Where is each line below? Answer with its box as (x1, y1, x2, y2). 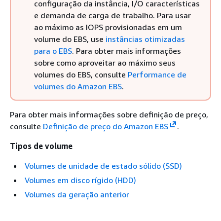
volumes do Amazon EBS (34, 81, 122, 91)
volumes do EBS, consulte (34, 70, 128, 79)
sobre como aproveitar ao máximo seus (34, 58, 176, 68)
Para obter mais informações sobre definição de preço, (10, 110, 208, 119)
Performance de (128, 70, 186, 79)
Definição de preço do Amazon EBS (43, 121, 168, 131)
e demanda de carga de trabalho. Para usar (34, 10, 191, 20)
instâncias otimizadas (106, 34, 185, 44)
